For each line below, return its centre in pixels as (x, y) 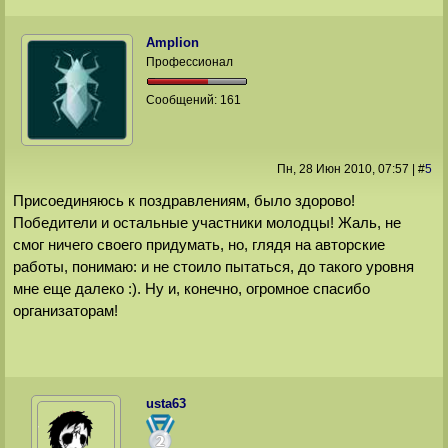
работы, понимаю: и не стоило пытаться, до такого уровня (213, 266)
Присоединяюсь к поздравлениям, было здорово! (183, 200)
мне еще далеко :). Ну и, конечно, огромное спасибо (191, 288)
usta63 (166, 404)
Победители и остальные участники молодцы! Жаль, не (206, 222)
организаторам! (65, 310)
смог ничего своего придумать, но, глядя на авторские (198, 244)
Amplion (173, 43)
